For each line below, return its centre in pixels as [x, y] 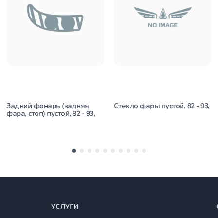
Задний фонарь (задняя [48, 106]
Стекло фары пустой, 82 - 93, [162, 106]
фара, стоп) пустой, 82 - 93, [51, 114]
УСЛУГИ [65, 207]
